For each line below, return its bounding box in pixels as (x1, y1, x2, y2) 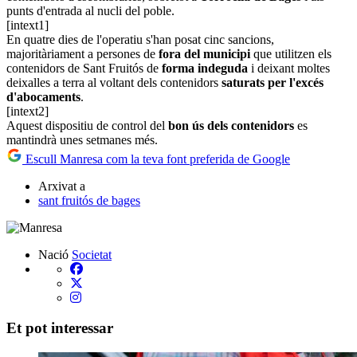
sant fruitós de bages (38, 193, 140, 207)
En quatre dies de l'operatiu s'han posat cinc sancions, (6, 32, 274, 46)
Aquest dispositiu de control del (6, 118, 168, 132)
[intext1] (6, 18, 49, 32)
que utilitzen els (250, 46, 331, 61)
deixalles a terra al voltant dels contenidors (6, 75, 222, 89)
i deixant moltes (248, 61, 330, 75)
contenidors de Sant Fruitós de (6, 61, 162, 75)
